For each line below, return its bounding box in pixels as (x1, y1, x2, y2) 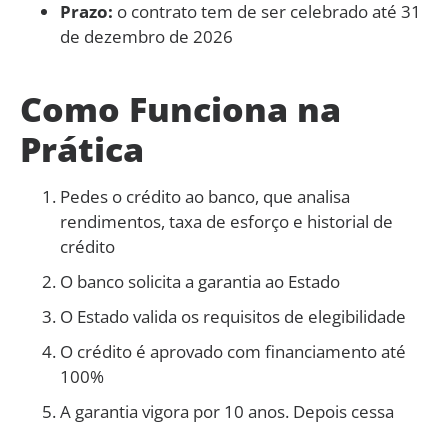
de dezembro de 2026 (60, 24, 233, 48)
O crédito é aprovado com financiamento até (60, 339, 406, 363)
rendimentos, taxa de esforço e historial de (60, 209, 393, 233)
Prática (20, 125, 144, 172)
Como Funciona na (20, 85, 341, 132)
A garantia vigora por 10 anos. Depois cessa (60, 399, 394, 423)
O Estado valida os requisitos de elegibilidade (60, 304, 406, 328)
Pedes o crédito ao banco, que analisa (60, 184, 350, 208)
